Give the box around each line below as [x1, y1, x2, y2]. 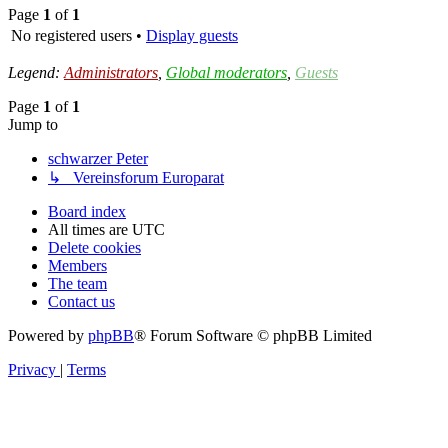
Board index [48, 202, 126, 220]
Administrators [64, 63, 158, 81]
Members [48, 256, 107, 274]
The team [48, 274, 107, 292]
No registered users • [11, 26, 146, 44]
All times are [48, 220, 132, 238]
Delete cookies [48, 238, 141, 256]
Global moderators [166, 63, 287, 81]
